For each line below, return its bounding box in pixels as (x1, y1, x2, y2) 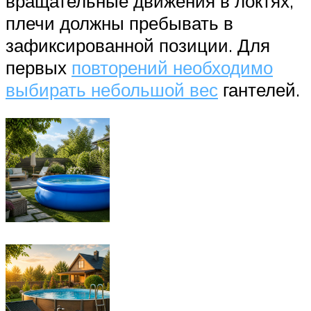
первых (6, 56, 72, 78)
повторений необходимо (72, 56, 273, 78)
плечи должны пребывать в (6, 11, 233, 34)
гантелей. (218, 78, 300, 101)
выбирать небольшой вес (6, 78, 218, 101)
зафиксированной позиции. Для (6, 33, 270, 56)
